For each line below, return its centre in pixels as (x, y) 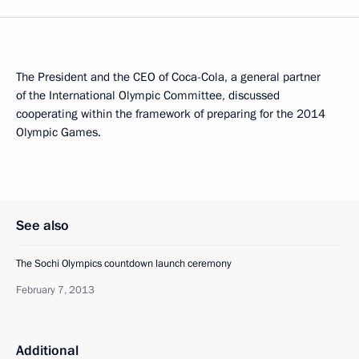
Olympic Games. (58, 132)
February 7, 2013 (55, 290)
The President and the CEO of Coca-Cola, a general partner (168, 77)
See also (42, 226)
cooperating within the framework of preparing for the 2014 (171, 114)
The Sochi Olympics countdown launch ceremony (124, 264)
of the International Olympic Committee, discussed (148, 95)
